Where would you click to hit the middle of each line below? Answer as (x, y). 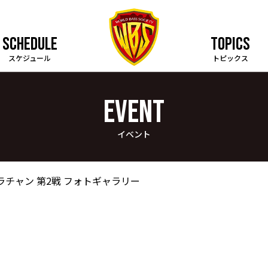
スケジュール (30, 58)
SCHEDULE (30, 44)
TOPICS (230, 44)
